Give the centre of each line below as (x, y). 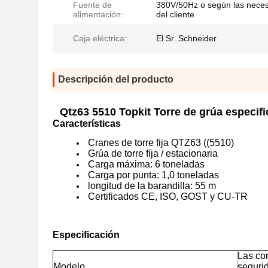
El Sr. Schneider (186, 38)
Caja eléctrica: (100, 38)
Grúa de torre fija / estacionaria (153, 153)
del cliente (175, 14)
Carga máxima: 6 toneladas (146, 164)
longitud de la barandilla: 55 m (152, 186)
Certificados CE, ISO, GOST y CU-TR (168, 197)
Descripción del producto (116, 79)
